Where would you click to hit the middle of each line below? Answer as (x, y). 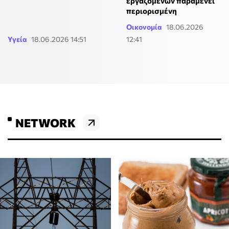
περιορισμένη (151, 10)
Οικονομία (144, 27)
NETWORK (45, 122)
